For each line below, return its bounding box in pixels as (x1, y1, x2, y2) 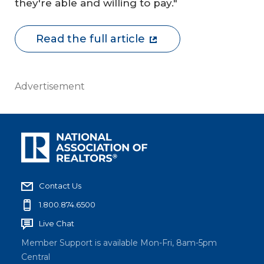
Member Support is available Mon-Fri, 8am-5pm (21, 237, 217, 248)
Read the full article (36, 32, 145, 45)
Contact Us (39, 180, 81, 190)
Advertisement (15, 80, 85, 92)
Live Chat (39, 218, 74, 228)
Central (21, 251, 50, 262)
